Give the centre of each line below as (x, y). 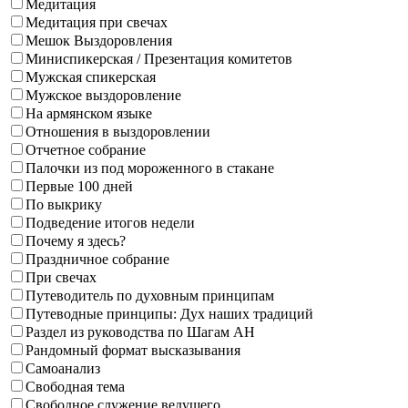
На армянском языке (89, 114)
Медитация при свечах (97, 23)
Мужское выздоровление (103, 96)
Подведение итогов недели (110, 223)
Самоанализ (63, 369)
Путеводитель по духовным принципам (150, 296)
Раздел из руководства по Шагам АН (140, 332)
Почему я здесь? (76, 241)
